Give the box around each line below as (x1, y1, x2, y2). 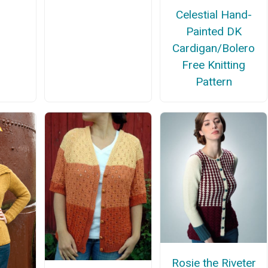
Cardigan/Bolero (172, 41, 255, 55)
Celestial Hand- (175, 7, 252, 22)
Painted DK (185, 24, 242, 38)
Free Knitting (182, 57, 246, 72)
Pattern (195, 74, 232, 89)
